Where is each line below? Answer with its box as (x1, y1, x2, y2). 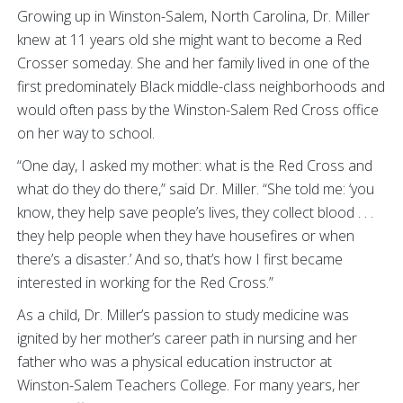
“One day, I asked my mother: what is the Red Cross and (17, 156, 372, 175)
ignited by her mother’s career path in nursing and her (17, 328, 357, 348)
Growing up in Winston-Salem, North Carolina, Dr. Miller (17, 6, 370, 26)
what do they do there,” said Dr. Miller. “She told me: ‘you (17, 179, 374, 199)
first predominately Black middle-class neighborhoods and (17, 76, 385, 96)
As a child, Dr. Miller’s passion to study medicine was (17, 305, 349, 325)
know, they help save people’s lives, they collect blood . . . (17, 202, 373, 222)
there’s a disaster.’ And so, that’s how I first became (17, 249, 343, 269)
